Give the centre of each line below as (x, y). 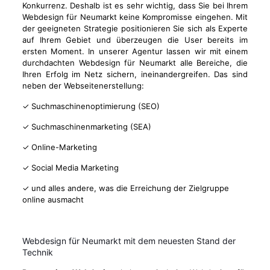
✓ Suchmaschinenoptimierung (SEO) (91, 106)
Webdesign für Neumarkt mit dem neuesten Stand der (129, 241)
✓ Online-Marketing (59, 147)
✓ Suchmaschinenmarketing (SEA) (86, 127)
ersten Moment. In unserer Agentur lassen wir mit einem (135, 51)
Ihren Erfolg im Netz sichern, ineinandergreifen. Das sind (135, 74)
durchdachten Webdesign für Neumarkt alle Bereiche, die (135, 63)
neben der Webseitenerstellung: (83, 86)
